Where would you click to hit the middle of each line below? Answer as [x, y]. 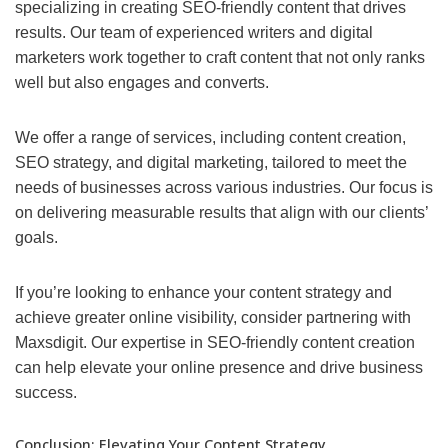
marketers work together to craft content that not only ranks [220, 58]
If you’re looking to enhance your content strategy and [203, 293]
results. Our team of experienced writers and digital [194, 33]
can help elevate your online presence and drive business [219, 368]
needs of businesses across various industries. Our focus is [224, 188]
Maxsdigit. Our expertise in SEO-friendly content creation [215, 343]
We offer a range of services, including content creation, [210, 138]
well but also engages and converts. [142, 83]
